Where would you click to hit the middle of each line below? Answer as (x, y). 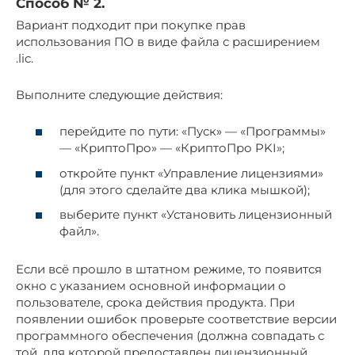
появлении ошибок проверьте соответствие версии (176, 319)
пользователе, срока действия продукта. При (155, 303)
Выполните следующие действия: (119, 94)
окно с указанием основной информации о (151, 286)
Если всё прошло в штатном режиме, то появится (169, 269)
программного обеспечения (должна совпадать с (170, 336)
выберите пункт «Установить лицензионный (196, 215)
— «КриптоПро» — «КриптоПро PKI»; (172, 148)
